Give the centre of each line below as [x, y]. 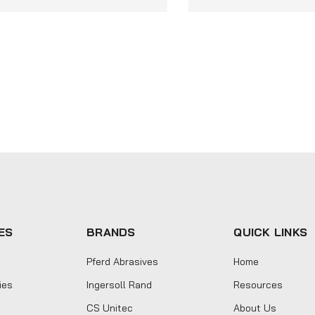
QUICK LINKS [271, 232]
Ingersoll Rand [120, 284]
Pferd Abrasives [123, 261]
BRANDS [111, 232]
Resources [258, 284]
